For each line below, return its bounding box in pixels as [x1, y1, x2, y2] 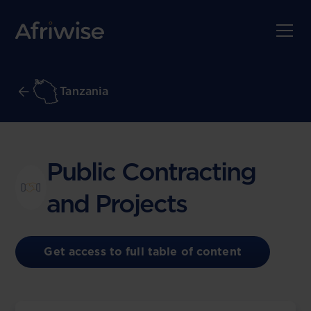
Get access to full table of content [44, 245, 242, 258]
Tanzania [60, 85, 108, 98]
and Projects [47, 188, 187, 219]
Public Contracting [47, 156, 256, 187]
